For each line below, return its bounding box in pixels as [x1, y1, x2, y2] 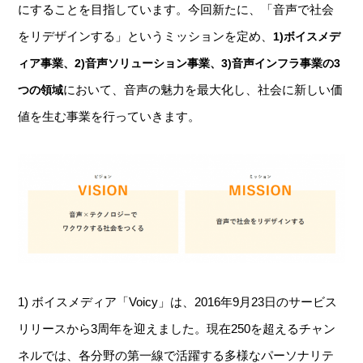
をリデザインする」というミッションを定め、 [18, 29, 274, 44]
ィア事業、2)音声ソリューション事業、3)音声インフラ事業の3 [18, 57, 341, 70]
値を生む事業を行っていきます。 [18, 109, 201, 124]
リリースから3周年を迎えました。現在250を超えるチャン [18, 321, 336, 335]
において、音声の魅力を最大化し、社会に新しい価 [63, 83, 344, 97]
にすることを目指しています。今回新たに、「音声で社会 [18, 2, 335, 17]
